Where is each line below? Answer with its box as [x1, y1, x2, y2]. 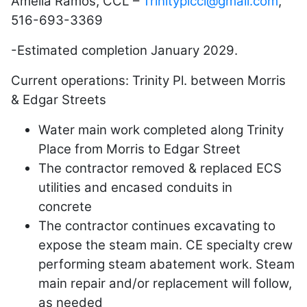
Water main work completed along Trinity [38, 121, 284, 138]
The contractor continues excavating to [38, 217, 275, 234]
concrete [38, 198, 106, 214]
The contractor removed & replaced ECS [38, 160, 282, 176]
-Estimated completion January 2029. [11, 42, 238, 58]
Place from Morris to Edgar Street [38, 140, 244, 157]
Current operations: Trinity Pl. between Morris [11, 72, 286, 88]
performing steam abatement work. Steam [38, 256, 295, 272]
